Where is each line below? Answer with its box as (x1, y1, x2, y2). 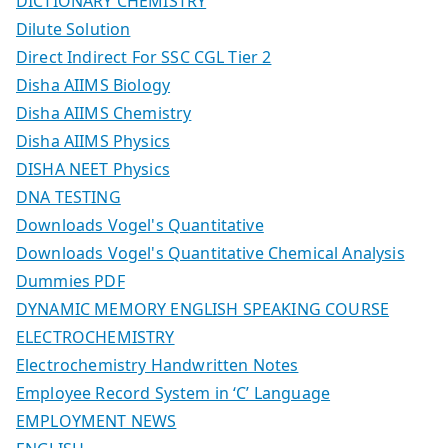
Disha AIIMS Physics (16, 129, 171, 152)
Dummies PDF (16, 269, 125, 292)
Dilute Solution (16, 17, 131, 40)
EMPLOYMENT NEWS (16, 409, 177, 432)
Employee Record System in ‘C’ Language (16, 381, 331, 404)
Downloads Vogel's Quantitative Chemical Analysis (16, 241, 405, 264)
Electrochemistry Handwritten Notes (16, 353, 299, 376)
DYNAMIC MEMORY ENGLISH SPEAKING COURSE (16, 297, 390, 320)
